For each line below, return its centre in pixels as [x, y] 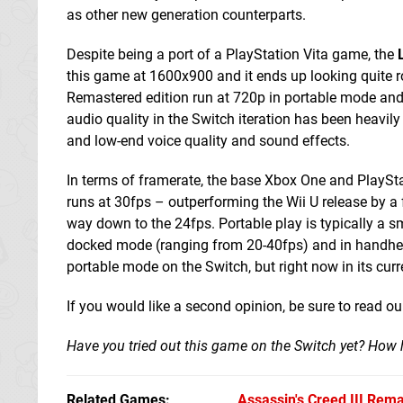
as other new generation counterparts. [186, 14]
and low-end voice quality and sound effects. [208, 140]
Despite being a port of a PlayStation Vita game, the [232, 54]
